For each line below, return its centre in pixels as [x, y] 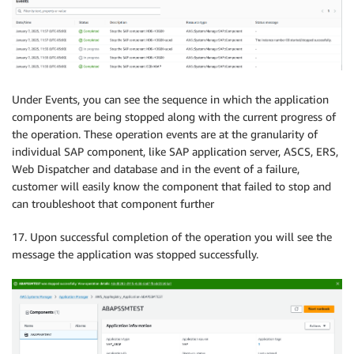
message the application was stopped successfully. [135, 254]
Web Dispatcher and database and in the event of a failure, [156, 169]
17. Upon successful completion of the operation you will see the [172, 237]
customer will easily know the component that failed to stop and [171, 186]
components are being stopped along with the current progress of [174, 117]
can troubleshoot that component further [113, 204]
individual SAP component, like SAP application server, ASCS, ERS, [175, 152]
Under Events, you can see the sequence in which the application [170, 100]
